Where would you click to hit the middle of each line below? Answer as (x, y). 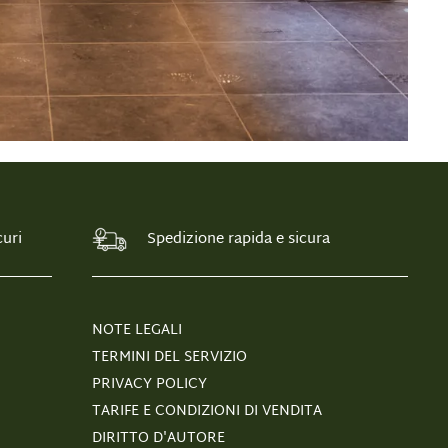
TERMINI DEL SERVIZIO (169, 358)
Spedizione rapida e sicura (238, 240)
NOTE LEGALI (137, 331)
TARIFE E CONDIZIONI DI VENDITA (207, 412)
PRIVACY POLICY (149, 385)
